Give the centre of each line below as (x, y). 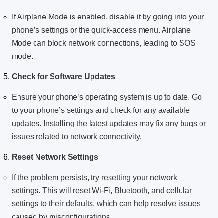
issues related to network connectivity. (77, 137)
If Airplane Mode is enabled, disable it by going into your (108, 17)
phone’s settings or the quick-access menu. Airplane (101, 30)
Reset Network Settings (55, 157)
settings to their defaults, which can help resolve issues (106, 204)
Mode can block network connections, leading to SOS (104, 43)
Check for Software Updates (64, 77)
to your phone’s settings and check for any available (101, 110)
